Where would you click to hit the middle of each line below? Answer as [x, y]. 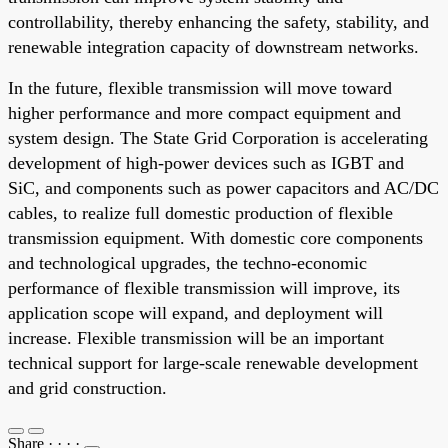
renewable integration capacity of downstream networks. [213, 46]
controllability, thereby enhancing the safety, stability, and [218, 21]
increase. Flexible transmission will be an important [196, 337]
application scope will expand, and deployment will [195, 312]
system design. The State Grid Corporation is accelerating [218, 137]
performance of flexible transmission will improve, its [204, 287]
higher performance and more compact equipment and [204, 112]
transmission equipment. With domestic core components [215, 237]
